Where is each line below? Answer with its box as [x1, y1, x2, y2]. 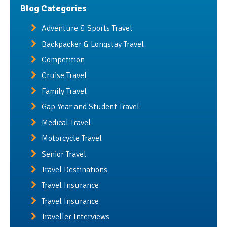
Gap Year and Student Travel [41, 101, 139, 112]
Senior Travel [41, 148, 86, 159]
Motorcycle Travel [41, 133, 102, 143]
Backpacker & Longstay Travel [41, 39, 144, 49]
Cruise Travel [41, 70, 87, 81]
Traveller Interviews [41, 211, 109, 222]
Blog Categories [20, 2, 87, 14]
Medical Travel [41, 117, 91, 128]
